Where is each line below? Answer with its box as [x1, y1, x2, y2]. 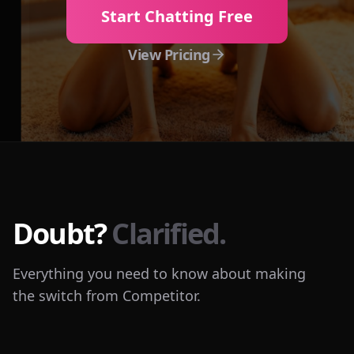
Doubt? [13, 214, 112, 253]
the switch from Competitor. [13, 286, 201, 305]
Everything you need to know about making [13, 264, 306, 283]
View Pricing [128, 45, 210, 64]
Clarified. [111, 214, 226, 253]
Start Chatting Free [101, 6, 253, 27]
